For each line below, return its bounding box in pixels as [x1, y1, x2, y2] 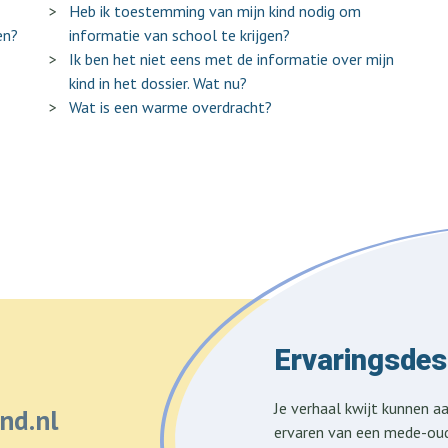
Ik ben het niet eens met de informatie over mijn [69, 49, 394, 69]
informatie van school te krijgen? [69, 25, 290, 45]
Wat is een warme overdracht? [69, 97, 272, 117]
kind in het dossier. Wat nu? [69, 73, 247, 93]
